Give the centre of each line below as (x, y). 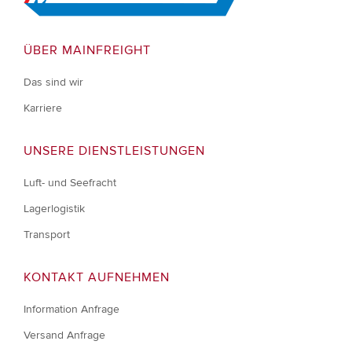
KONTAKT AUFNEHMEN (97, 278)
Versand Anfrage (64, 335)
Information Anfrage (71, 310)
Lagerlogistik (54, 209)
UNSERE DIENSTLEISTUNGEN (114, 151)
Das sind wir (53, 82)
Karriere (43, 108)
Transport (47, 235)
